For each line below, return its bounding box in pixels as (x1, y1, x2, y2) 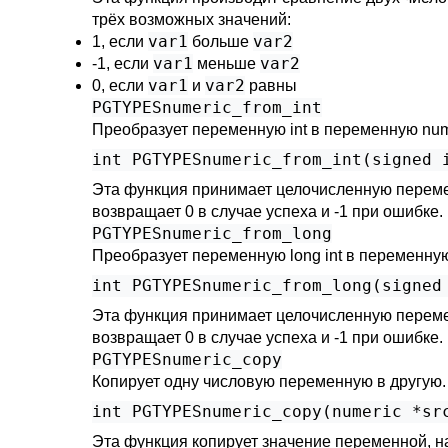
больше (188, 33, 253, 50)
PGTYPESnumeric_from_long (92, 224, 332, 243)
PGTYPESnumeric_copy (92, 350, 282, 369)
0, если (92, 77, 148, 94)
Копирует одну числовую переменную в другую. (92, 373, 446, 390)
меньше (193, 55, 260, 72)
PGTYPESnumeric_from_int (92, 98, 322, 117)
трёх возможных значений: (92, 11, 291, 28)
